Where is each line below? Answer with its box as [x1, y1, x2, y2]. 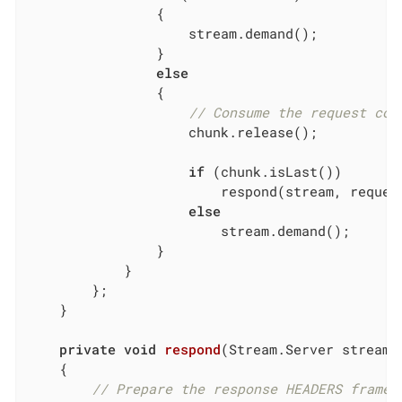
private [59, 339, 117, 358]
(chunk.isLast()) [205, 162, 343, 180]
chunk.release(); [27, 122, 319, 141]
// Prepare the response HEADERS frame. [92, 379, 399, 398]
